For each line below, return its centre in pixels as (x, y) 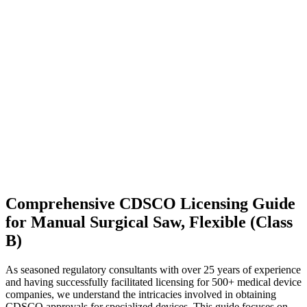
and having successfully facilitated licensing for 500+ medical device (153, 282)
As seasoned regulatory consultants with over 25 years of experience (153, 270)
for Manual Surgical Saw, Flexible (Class (149, 222)
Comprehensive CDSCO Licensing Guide (150, 204)
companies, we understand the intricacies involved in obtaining (141, 295)
